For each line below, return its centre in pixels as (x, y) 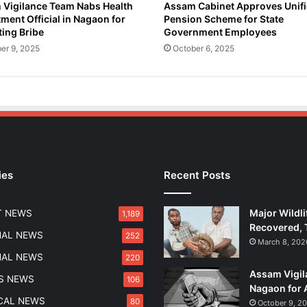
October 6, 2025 (204, 49)
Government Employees (220, 32)
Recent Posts (197, 175)
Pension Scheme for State (224, 19)
